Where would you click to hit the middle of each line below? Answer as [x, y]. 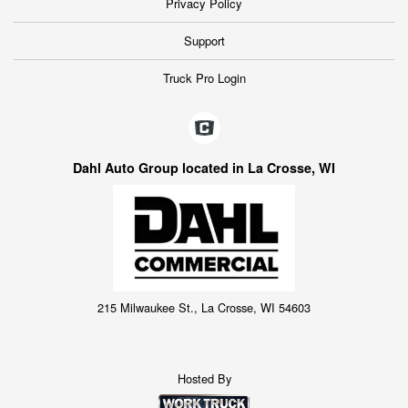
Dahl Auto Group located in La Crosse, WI [204, 167]
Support [204, 40]
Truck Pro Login [204, 77]
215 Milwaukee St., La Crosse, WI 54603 [204, 307]
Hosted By [204, 379]
